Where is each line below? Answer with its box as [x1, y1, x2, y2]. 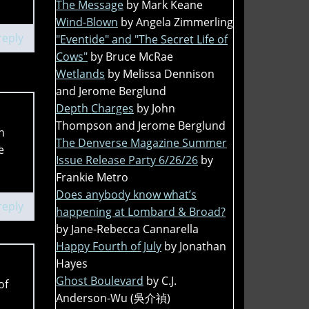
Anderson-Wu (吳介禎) [56, 290, 170, 306]
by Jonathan [164, 238, 226, 254]
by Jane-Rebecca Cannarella [56, 221, 199, 237]
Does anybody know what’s [56, 186, 197, 202]
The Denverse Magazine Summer [56, 134, 227, 150]
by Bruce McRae [90, 48, 173, 64]
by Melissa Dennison [108, 66, 215, 81]
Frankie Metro [56, 169, 128, 185]
